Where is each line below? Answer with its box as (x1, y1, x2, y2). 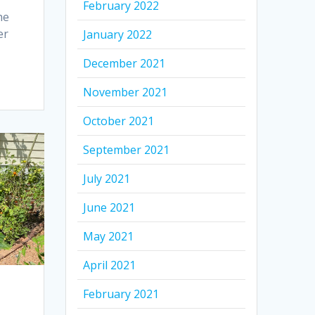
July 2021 (83, 171, 131, 187)
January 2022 (83, 27, 153, 43)
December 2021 (83, 56, 166, 72)
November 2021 (83, 84, 168, 101)
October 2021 (83, 113, 155, 129)
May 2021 (83, 229, 134, 245)
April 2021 (83, 257, 136, 274)
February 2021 (83, 286, 160, 302)
